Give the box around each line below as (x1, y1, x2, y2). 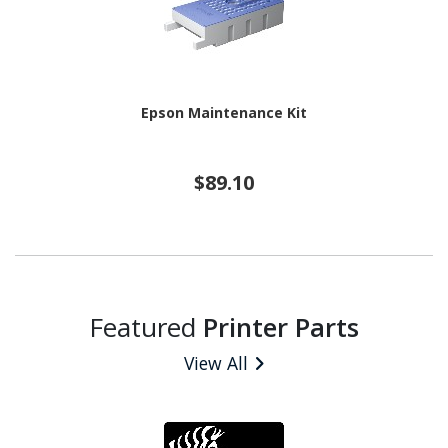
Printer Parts (203, 308, 359, 345)
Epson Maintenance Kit (141, 103, 307, 123)
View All (184, 350, 248, 375)
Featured (89, 308, 203, 345)
